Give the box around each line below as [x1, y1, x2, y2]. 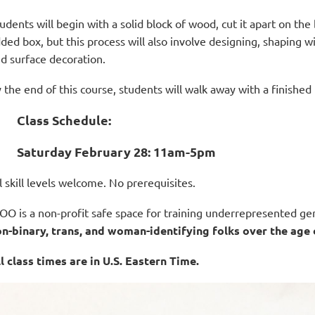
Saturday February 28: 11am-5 [17, 143, 197, 160]
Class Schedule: [17, 111, 111, 128]
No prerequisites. [109, 174, 195, 189]
